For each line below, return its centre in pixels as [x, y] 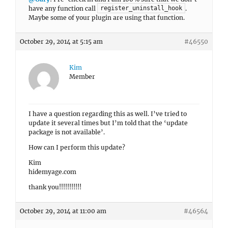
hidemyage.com [52, 172]
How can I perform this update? [77, 148]
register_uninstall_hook [141, 8]
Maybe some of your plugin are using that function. [107, 18]
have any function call [63, 8]
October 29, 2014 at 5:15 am [61, 42]
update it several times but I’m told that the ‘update [108, 123]
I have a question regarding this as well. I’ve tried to [108, 114]
